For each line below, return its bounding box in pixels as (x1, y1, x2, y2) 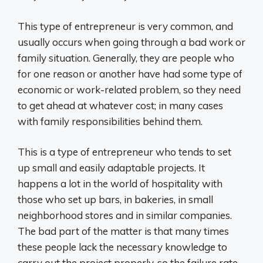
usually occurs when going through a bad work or (18, 35, 245, 48)
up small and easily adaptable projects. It (18, 161, 205, 174)
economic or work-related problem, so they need (18, 83, 241, 96)
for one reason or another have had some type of (18, 67, 242, 80)
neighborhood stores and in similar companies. (18, 209, 232, 222)
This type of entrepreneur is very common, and (18, 19, 233, 32)
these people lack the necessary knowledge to (18, 241, 227, 254)
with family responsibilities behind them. (18, 114, 203, 127)
